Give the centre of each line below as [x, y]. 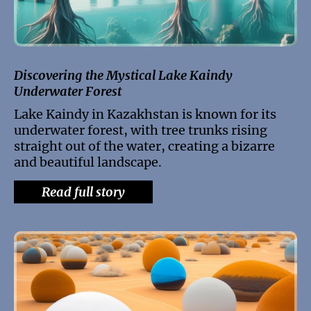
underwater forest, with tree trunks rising [141, 130]
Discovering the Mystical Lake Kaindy [123, 75]
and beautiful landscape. [88, 162]
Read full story [83, 192]
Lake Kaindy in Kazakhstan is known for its [145, 114]
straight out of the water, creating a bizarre [144, 146]
